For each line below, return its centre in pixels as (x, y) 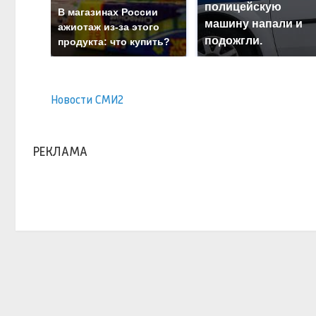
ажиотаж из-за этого (109, 26)
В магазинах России (108, 12)
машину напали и (254, 23)
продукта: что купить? (114, 41)
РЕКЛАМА (60, 151)
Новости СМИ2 (87, 99)
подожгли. (234, 40)
